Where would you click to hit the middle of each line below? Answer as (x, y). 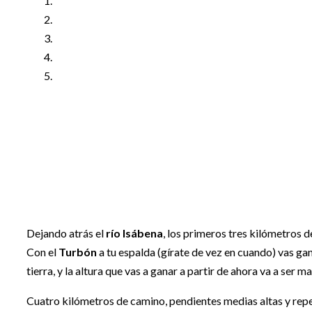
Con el (42, 251)
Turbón (78, 251)
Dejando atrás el (65, 233)
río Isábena (133, 233)
